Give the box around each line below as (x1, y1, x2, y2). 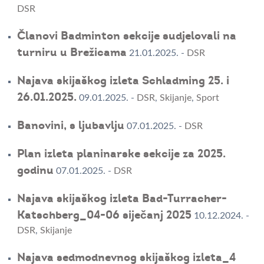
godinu (16, 163, 54, 178)
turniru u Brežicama (16, 45, 127, 60)
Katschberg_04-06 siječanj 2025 (16, 208, 192, 223)
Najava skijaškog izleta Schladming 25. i (16, 74, 229, 88)
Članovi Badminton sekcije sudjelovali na (16, 29, 236, 44)
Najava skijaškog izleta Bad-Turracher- (16, 192, 227, 206)
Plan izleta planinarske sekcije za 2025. (16, 147, 226, 161)
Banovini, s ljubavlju (16, 118, 124, 133)
